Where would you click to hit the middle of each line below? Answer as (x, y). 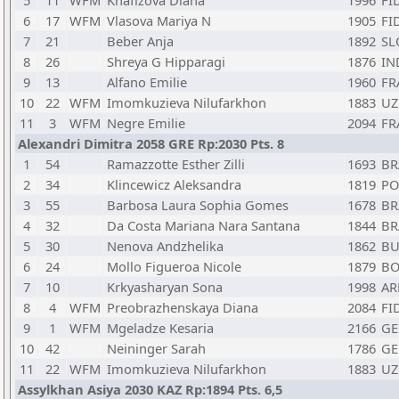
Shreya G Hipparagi (166, 61)
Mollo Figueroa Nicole (174, 266)
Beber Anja (140, 41)
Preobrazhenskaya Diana (183, 307)
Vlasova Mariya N (159, 20)
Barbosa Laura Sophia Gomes (198, 205)
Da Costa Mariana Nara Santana (204, 225)
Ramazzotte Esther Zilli (176, 164)
